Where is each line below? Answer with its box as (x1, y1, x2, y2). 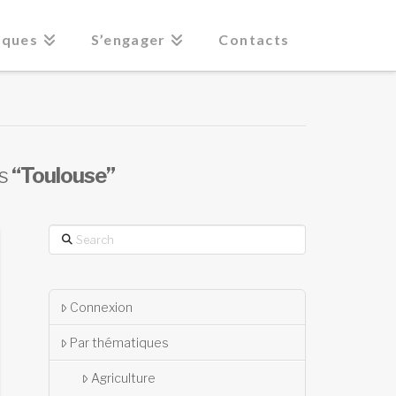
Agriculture (90, 370, 156, 386)
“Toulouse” (11, 163, 115, 188)
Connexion (69, 300, 133, 316)
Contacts (218, 31, 290, 48)
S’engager (90, 31, 166, 48)
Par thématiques (69, 335, 169, 351)
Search (47, 226, 89, 241)
